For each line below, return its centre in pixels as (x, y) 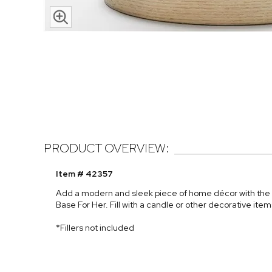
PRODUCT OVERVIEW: (107, 148)
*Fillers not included (95, 228)
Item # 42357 (84, 174)
